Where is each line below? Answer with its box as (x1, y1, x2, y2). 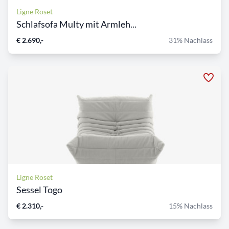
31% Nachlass (169, 36, 213, 45)
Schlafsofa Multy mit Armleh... (16, 18, 136, 30)
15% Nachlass (169, 201, 213, 211)
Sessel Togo (16, 184, 62, 196)
